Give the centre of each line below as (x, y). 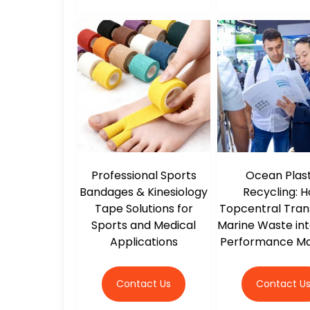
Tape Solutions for (144, 209)
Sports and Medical (144, 226)
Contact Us (144, 284)
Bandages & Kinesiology (144, 192)
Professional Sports (144, 176)
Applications (144, 242)
